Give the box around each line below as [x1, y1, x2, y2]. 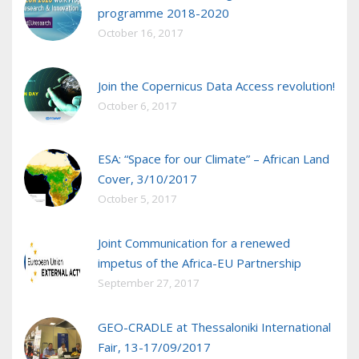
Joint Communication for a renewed [98, 235, 290, 252]
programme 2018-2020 [98, 5, 229, 22]
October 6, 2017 [98, 99, 177, 114]
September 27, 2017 [98, 276, 200, 291]
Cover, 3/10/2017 [98, 171, 197, 188]
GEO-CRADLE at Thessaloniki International [98, 319, 331, 336]
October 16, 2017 [98, 26, 184, 41]
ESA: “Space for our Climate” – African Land [98, 151, 329, 167]
